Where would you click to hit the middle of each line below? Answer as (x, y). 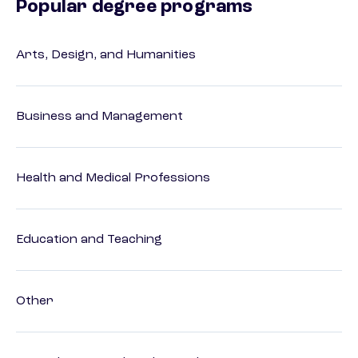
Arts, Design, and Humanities (106, 56)
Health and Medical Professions (113, 179)
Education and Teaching (89, 240)
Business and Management (99, 117)
